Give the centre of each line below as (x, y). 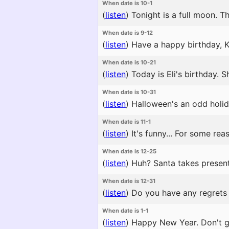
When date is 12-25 (129, 151)
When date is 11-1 (127, 122)
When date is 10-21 (129, 62)
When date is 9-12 (128, 33)
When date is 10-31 (129, 92)
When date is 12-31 (129, 181)
